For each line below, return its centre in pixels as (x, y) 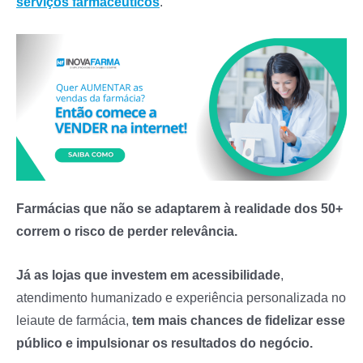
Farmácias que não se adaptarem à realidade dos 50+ (179, 209)
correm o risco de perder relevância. (127, 231)
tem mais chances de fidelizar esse (239, 320)
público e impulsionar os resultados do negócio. (164, 343)
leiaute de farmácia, (74, 320)
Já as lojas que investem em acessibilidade (148, 275)
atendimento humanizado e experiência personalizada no (181, 298)
